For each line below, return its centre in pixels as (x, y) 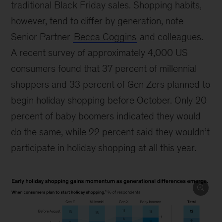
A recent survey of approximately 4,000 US (100, 53)
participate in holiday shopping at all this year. (104, 148)
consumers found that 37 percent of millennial (104, 68)
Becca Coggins (105, 37)
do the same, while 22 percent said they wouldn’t (111, 132)
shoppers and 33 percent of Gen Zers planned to (111, 84)
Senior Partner (42, 37)
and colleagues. (170, 37)
